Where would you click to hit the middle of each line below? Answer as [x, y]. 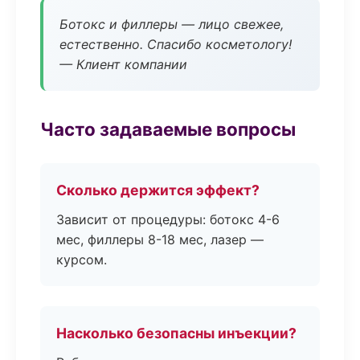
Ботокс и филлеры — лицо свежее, [172, 24]
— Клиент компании [123, 64]
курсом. [82, 260]
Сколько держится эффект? [158, 190]
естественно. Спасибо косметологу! [176, 44]
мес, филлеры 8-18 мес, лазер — [160, 239]
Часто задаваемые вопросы [168, 129]
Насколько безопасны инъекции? [176, 333]
